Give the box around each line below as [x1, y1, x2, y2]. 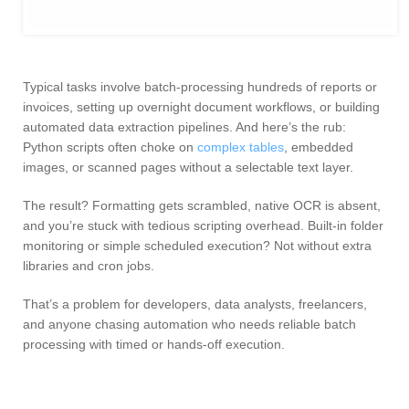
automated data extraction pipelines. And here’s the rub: [23, 119, 346, 134]
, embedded [284, 139, 353, 154]
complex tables [197, 139, 284, 154]
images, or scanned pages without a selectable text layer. [23, 159, 353, 174]
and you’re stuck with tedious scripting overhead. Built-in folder [23, 217, 383, 233]
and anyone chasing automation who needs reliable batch [23, 316, 356, 331]
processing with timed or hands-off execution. [23, 336, 285, 351]
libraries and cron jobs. [23, 257, 154, 273]
